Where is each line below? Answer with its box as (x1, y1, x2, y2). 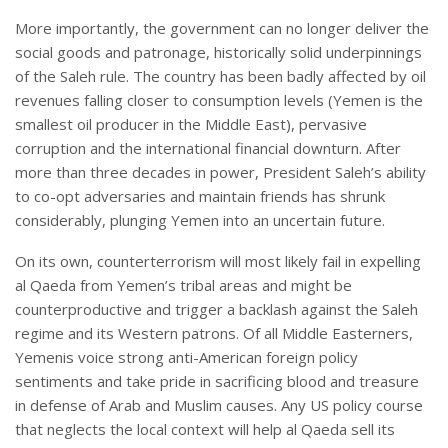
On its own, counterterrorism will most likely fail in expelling (15, 251, 421, 272)
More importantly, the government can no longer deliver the (15, 18, 429, 39)
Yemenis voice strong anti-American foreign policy (15, 347, 358, 368)
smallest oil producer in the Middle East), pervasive (15, 114, 367, 135)
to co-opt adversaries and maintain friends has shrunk (15, 186, 385, 207)
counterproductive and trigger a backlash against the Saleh (15, 299, 418, 320)
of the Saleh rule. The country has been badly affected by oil (15, 66, 426, 87)
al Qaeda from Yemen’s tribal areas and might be (15, 275, 352, 296)
